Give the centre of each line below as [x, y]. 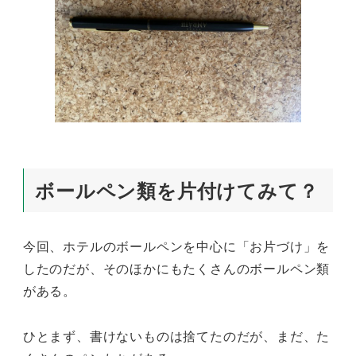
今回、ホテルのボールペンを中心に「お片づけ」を [176, 246]
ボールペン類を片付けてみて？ [177, 190]
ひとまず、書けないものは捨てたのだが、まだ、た [176, 335]
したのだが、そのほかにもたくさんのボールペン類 [176, 269]
